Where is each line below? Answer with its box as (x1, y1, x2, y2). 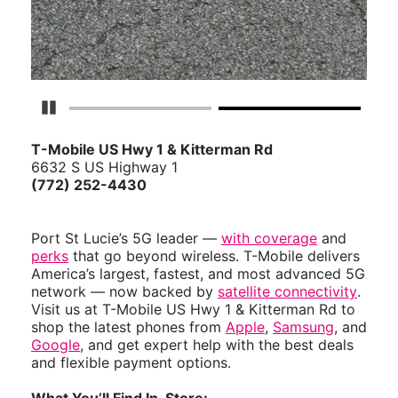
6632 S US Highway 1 (31, 158, 178, 177)
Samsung (273, 318, 334, 337)
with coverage (221, 229, 317, 248)
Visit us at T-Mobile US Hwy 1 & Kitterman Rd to (31, 300, 355, 319)
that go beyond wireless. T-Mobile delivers (68, 247, 360, 266)
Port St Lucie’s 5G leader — (31, 229, 221, 248)
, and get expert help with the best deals (80, 336, 354, 354)
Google (31, 336, 80, 354)
